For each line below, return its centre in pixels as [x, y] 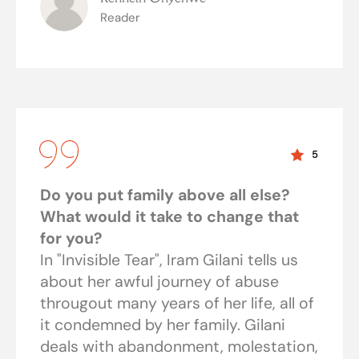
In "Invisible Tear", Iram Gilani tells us [169, 260]
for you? [71, 239]
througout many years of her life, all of [177, 304]
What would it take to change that [169, 217]
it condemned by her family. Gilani [163, 325]
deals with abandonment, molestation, [179, 347]
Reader [120, 18]
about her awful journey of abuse [159, 282]
